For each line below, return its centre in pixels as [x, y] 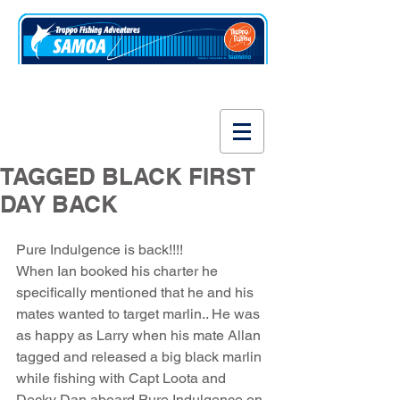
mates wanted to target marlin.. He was [140, 314]
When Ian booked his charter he [119, 271]
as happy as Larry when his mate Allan [140, 335]
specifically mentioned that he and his [137, 292]
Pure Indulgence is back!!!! [101, 250]
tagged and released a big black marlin [141, 357]
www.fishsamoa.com [118, 87]
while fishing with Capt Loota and [123, 378]
